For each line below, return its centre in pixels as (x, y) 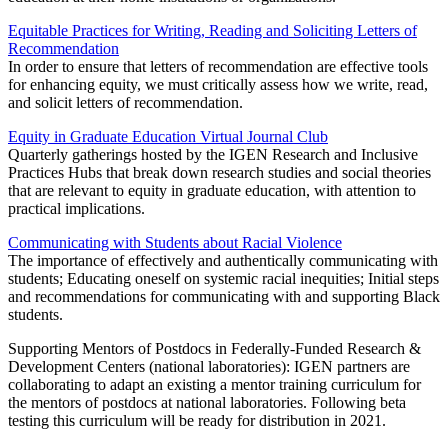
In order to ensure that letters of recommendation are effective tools (218, 67)
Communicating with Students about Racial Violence (175, 243)
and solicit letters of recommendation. (125, 103)
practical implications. (76, 209)
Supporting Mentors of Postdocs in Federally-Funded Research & (214, 349)
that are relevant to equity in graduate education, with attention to (212, 191)
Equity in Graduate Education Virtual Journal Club (168, 137)
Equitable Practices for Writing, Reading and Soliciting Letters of (212, 31)
